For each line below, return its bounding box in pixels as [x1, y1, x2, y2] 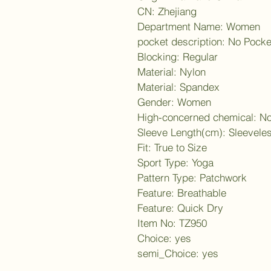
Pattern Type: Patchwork [137, 171, 247, 184]
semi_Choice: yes [137, 246, 218, 260]
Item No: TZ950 [137, 216, 207, 229]
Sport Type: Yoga [137, 155, 214, 169]
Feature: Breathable [137, 186, 226, 199]
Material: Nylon [137, 65, 206, 78]
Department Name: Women [137, 19, 260, 33]
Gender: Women [137, 95, 211, 108]
